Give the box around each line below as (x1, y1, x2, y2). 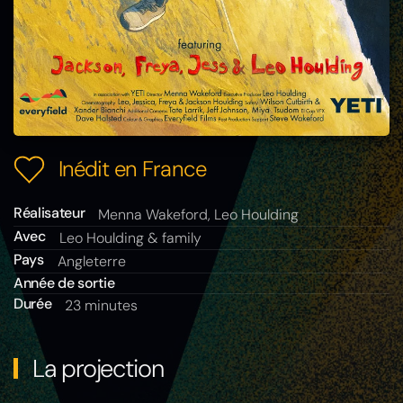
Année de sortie (13, 273, 115, 293)
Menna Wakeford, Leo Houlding (98, 205, 300, 225)
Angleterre (57, 252, 126, 272)
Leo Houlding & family (58, 228, 201, 248)
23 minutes (65, 296, 139, 316)
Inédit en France (58, 155, 206, 184)
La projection (27, 353, 164, 385)
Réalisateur (13, 203, 85, 223)
